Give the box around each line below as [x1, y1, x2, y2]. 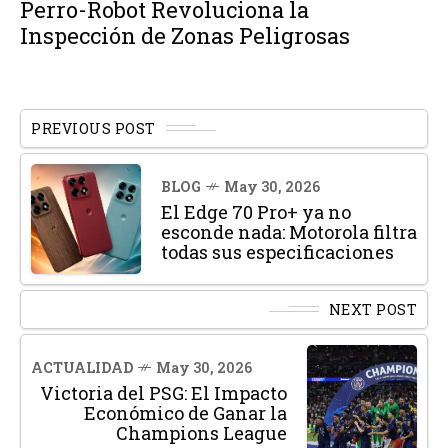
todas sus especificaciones [161, 239, 394, 264]
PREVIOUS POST [31, 118, 156, 138]
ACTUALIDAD [31, 357, 133, 377]
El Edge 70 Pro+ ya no [161, 199, 351, 224]
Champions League [116, 420, 287, 445]
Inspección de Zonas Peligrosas [20, 20, 350, 50]
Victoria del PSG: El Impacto [40, 380, 287, 405]
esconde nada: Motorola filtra [161, 219, 417, 244]
